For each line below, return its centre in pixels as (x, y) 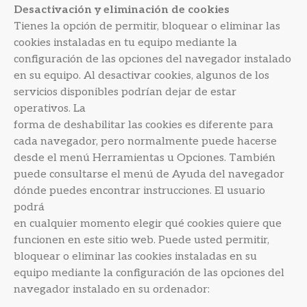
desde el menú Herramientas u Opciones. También (145, 158)
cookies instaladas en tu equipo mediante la (125, 43)
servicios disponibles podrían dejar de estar (125, 92)
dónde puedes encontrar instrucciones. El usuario (139, 191)
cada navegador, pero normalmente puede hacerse (145, 142)
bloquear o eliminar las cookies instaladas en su (135, 257)
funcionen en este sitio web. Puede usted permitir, (142, 240)
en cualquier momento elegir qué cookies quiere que (148, 224)
